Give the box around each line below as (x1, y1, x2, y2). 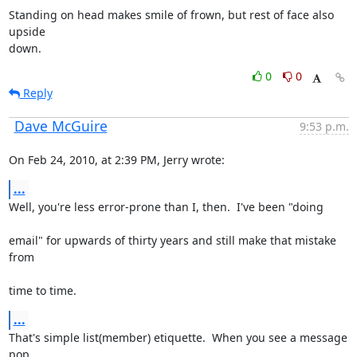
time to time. (8, 283, 76, 298)
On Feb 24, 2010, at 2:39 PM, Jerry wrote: (8, 152, 225, 167)
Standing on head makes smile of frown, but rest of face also (8, 7, 334, 22)
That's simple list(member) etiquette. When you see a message (8, 330, 347, 345)
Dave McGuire (14, 116, 108, 135)
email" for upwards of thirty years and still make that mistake (8, 233, 336, 248)
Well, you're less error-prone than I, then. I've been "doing (8, 199, 324, 214)
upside (8, 24, 45, 39)
